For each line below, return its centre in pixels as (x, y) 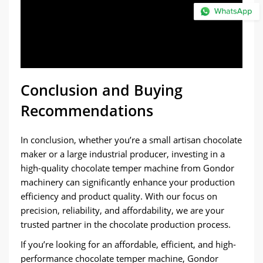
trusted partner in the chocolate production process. (126, 224)
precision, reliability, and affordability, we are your (122, 210)
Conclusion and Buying (102, 90)
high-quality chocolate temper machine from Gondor (127, 168)
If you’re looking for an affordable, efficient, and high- (128, 244)
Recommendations (87, 110)
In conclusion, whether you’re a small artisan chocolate (131, 140)
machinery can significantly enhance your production (128, 182)
